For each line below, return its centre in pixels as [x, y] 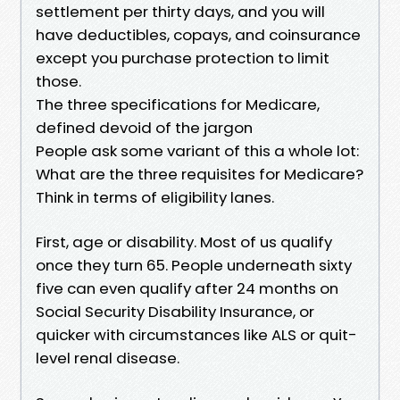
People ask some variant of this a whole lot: [197, 150]
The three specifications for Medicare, [178, 104]
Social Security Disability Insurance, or [175, 311]
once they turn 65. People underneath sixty [194, 265]
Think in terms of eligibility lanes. [155, 197]
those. [58, 81]
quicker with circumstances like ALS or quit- [196, 334]
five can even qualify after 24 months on [187, 288]
